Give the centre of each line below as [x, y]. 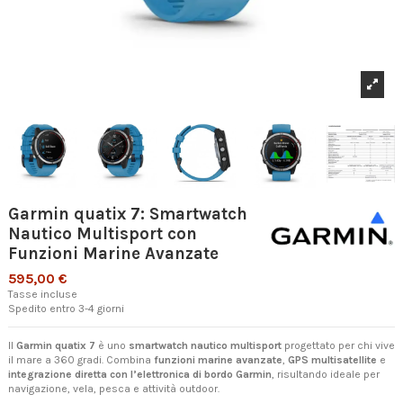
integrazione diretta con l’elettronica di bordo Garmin [140, 374]
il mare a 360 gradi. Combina [81, 359]
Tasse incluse [43, 294]
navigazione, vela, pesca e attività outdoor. [114, 388]
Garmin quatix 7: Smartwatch [128, 215]
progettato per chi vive [338, 345]
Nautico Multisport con [103, 234]
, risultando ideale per [326, 374]
